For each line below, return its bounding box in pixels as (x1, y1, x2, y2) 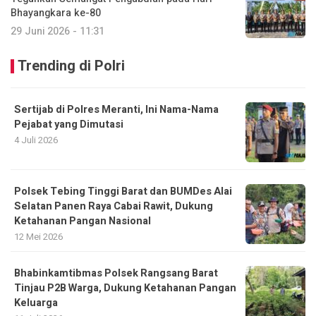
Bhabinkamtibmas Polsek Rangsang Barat (14, 265, 218, 281)
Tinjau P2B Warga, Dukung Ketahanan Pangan (14, 280, 236, 296)
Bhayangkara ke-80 (11, 5, 101, 20)
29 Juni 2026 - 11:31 (11, 23, 104, 39)
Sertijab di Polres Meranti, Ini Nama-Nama (14, 102, 219, 117)
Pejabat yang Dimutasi (14, 116, 123, 132)
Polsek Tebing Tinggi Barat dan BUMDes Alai (14, 183, 232, 199)
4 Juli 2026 (14, 133, 58, 147)
